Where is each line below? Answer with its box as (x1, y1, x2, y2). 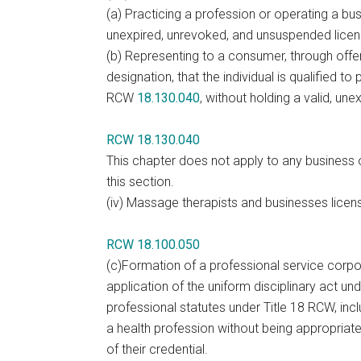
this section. (106, 174, 174, 189)
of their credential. (106, 342, 208, 357)
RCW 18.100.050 (106, 237, 200, 252)
